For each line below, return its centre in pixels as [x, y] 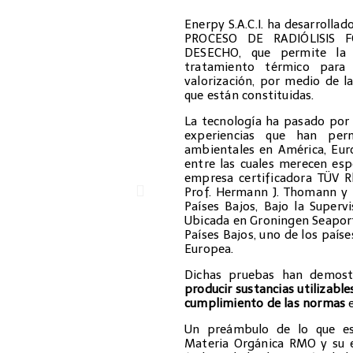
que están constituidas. [249, 95]
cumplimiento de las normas [267, 303]
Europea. [209, 249]
